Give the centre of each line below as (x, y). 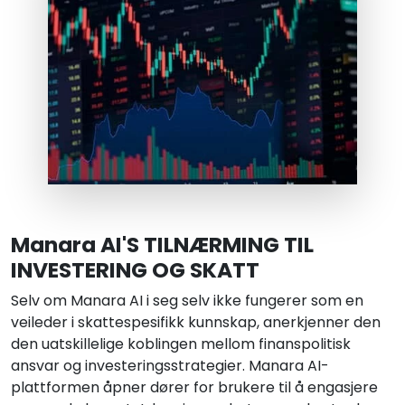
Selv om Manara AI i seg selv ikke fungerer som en (187, 301)
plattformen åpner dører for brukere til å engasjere (194, 388)
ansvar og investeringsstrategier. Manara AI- (170, 366)
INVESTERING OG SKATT (135, 270)
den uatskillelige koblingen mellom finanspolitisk (181, 344)
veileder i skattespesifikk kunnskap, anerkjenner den (196, 323)
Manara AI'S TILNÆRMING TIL (162, 245)
